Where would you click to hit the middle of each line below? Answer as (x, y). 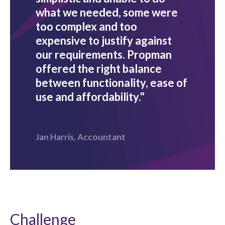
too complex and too (86, 26)
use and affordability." (90, 96)
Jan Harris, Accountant (81, 137)
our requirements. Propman (104, 54)
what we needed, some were (107, 12)
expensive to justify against (104, 40)
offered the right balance (99, 68)
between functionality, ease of (111, 82)
